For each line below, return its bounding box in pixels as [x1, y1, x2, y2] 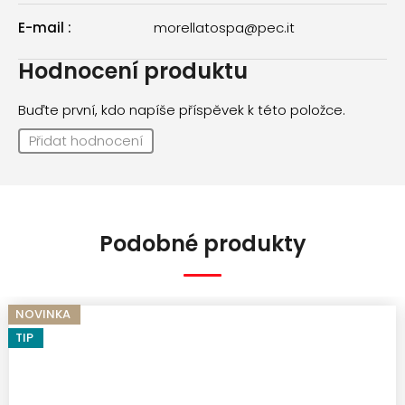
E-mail [18, 17, 68, 37]
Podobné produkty [99, 229, 306, 259]
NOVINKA [15, 306, 71, 324]
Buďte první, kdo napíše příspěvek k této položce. [18, 100, 345, 120]
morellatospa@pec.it [154, 17, 295, 37]
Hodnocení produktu [18, 56, 248, 87]
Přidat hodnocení [29, 131, 143, 151]
